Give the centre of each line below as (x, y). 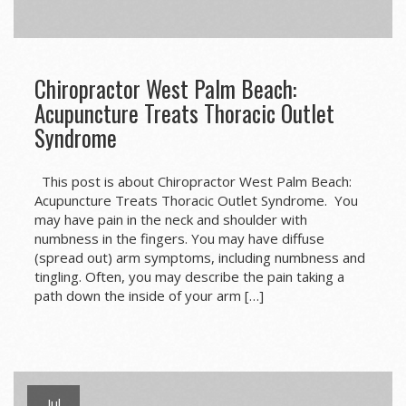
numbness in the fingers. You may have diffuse (179, 239)
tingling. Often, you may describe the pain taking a (189, 277)
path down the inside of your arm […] (149, 296)
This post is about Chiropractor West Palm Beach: (193, 182)
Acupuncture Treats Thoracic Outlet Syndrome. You (196, 201)
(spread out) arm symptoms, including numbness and (199, 258)
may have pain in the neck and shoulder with (170, 220)
